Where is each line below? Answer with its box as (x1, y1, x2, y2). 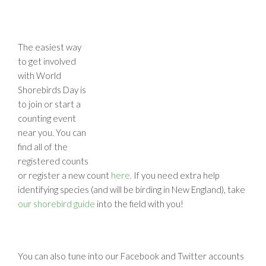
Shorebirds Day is (18, 84, 86, 95)
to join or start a (18, 98, 81, 109)
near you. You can (18, 126, 86, 138)
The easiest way (18, 41, 81, 52)
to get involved (18, 55, 76, 66)
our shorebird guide (18, 198, 95, 209)
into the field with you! (95, 198, 183, 209)
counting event (18, 112, 76, 123)
